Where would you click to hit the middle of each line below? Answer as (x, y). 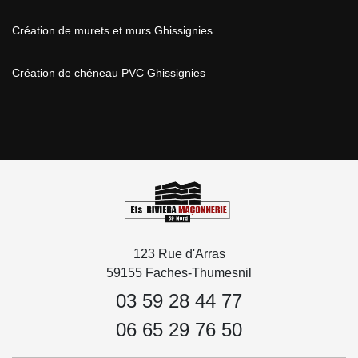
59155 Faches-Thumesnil (179, 273)
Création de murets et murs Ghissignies (112, 30)
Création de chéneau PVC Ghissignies (109, 73)
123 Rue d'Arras (179, 254)
